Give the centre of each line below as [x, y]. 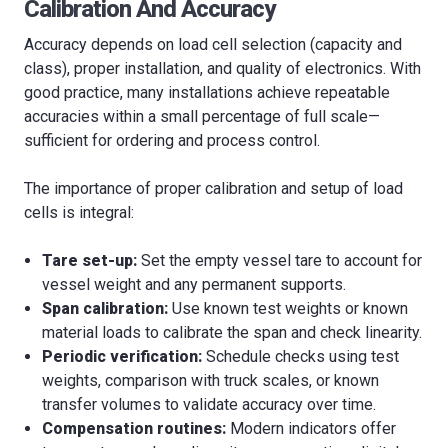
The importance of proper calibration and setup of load [213, 189]
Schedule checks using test [301, 357]
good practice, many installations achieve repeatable [207, 93]
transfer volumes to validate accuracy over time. [209, 405]
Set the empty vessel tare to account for [280, 261]
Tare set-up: [90, 261]
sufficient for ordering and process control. [172, 141]
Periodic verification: [122, 357]
